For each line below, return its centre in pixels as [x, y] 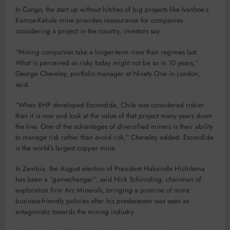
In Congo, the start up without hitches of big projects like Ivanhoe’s [112, 10]
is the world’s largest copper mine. [66, 148]
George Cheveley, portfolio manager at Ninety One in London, [108, 73]
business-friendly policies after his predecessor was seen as [102, 201]
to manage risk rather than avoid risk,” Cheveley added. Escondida [114, 137]
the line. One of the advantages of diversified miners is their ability [114, 126]
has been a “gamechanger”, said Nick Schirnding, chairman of [108, 179]
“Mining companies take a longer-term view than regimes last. [107, 52]
